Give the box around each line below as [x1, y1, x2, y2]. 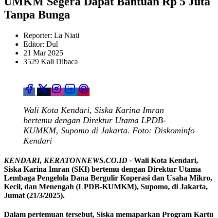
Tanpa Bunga [4, 8, 70, 21]
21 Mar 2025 [23, 48, 63, 57]
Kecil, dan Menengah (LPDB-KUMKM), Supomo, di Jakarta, [4, 182, 208, 191]
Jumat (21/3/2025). [4, 191, 67, 200]
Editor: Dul [23, 39, 58, 48]
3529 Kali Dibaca [23, 57, 78, 66]
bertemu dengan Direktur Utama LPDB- [23, 115, 166, 125]
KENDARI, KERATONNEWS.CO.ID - [4, 156, 132, 164]
